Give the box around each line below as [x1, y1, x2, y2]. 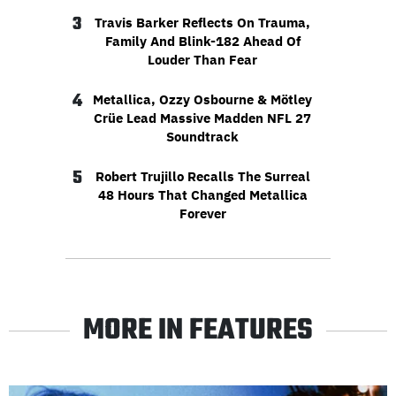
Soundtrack [166, 128, 239, 146]
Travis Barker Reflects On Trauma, [95, 14, 310, 32]
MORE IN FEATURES [83, 308, 313, 354]
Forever [179, 205, 226, 223]
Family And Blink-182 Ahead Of [104, 33, 301, 50]
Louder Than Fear [148, 51, 257, 69]
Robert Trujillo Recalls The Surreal [95, 168, 310, 186]
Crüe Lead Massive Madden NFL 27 [94, 110, 311, 127]
